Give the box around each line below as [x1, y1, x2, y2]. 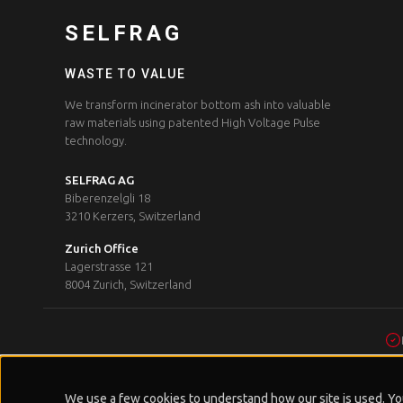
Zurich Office [65, 242, 139, 255]
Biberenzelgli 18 [65, 192, 150, 204]
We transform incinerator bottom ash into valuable [65, 98, 331, 111]
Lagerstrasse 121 [65, 260, 153, 273]
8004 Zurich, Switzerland [65, 278, 192, 291]
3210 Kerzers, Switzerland [65, 210, 201, 222]
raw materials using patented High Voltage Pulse [65, 116, 320, 129]
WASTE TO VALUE [65, 67, 186, 81]
